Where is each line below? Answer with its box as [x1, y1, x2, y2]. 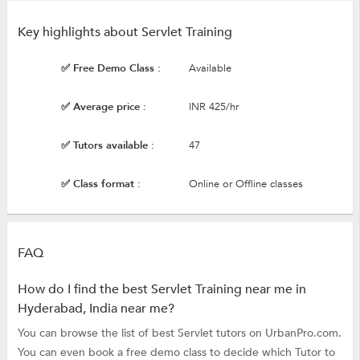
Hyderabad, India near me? [17, 299, 174, 317]
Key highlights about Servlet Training [17, 23, 232, 41]
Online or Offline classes [188, 177, 303, 191]
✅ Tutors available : [60, 138, 154, 153]
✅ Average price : [60, 100, 146, 114]
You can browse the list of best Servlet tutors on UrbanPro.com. [17, 325, 342, 341]
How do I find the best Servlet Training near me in [17, 280, 306, 298]
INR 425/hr [188, 100, 239, 114]
